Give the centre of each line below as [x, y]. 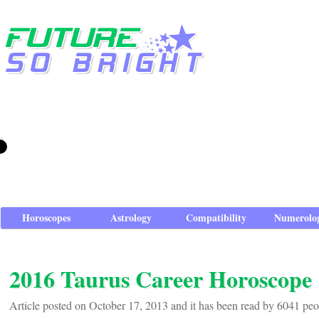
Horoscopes [47, 218]
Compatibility [216, 218]
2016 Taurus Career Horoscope [161, 279]
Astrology [131, 218]
